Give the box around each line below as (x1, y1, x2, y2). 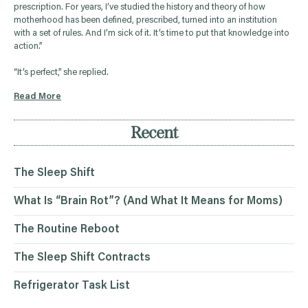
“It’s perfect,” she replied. (14, 68, 109, 77)
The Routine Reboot (14, 223, 120, 235)
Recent (131, 123, 177, 142)
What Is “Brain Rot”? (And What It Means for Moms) (14, 195, 283, 207)
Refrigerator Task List (14, 280, 130, 291)
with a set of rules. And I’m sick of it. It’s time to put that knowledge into (14, 29, 289, 38)
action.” (14, 42, 42, 51)
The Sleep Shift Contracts (14, 252, 151, 263)
